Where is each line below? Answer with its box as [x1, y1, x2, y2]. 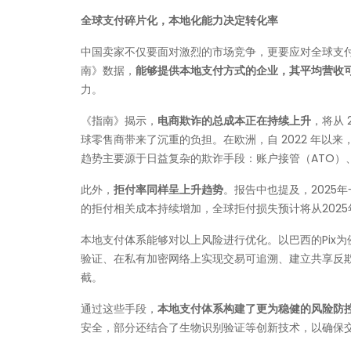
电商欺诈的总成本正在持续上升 [157, 113, 311, 128]
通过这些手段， [81, 301, 157, 317]
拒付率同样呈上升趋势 [114, 182, 223, 197]
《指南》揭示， [81, 113, 157, 128]
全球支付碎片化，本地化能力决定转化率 [81, 13, 278, 28]
